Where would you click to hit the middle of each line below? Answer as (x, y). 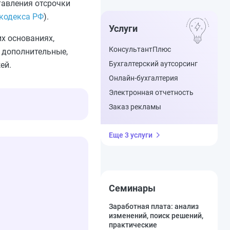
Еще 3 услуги (131, 135)
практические (133, 225)
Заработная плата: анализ (154, 206)
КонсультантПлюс (140, 49)
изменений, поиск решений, (156, 216)
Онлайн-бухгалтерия (143, 78)
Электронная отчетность (151, 92)
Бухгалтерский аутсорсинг (153, 64)
